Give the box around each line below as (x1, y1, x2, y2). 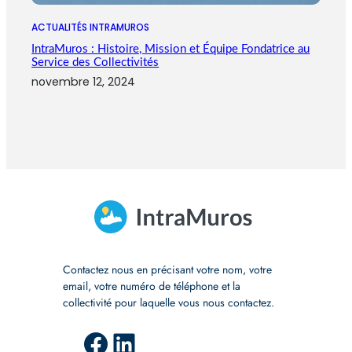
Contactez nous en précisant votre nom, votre (63, 261, 272, 277)
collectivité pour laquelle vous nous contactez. (63, 294, 274, 310)
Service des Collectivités (31, 56, 159, 68)
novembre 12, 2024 (31, 73, 136, 90)
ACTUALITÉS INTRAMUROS (31, 20, 150, 34)
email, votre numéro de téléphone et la (63, 277, 240, 294)
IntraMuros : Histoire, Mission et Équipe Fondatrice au (31, 42, 310, 55)
